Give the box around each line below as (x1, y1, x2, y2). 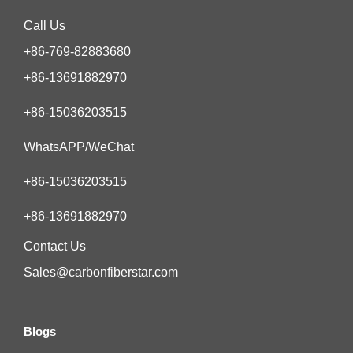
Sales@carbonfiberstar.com (24, 265, 178, 279)
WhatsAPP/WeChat (24, 139, 134, 154)
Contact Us (24, 239, 86, 253)
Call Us (24, 18, 65, 32)
